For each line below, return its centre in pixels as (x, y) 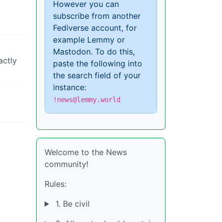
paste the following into (98, 63)
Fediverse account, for (95, 28)
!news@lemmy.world (87, 100)
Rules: (55, 184)
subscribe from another (97, 16)
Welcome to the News (86, 152)
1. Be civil (71, 204)
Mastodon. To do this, (94, 52)
